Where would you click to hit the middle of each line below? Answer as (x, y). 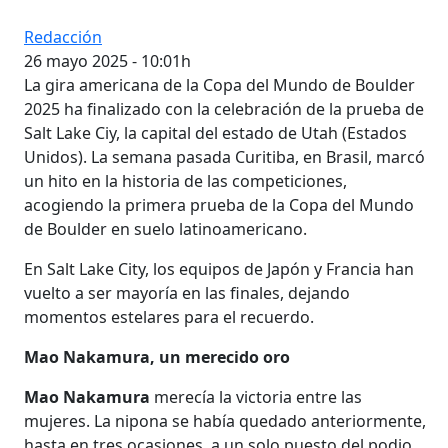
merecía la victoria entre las (256, 396)
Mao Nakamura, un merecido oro (157, 356)
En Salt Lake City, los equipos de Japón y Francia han (219, 268)
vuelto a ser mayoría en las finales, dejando (187, 292)
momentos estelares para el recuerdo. (169, 316)
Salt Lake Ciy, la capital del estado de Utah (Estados (215, 132)
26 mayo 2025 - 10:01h (107, 60)
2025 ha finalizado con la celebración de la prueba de (224, 108)
